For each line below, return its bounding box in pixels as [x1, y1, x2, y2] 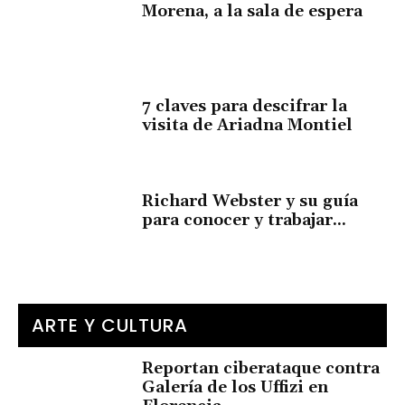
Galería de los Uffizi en [142, 376, 329, 398]
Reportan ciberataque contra [142, 357, 381, 379]
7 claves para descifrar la [142, 96, 348, 118]
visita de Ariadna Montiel [142, 115, 353, 137]
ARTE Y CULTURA [32, 312, 188, 338]
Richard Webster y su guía [142, 191, 359, 212]
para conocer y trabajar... [142, 210, 347, 231]
